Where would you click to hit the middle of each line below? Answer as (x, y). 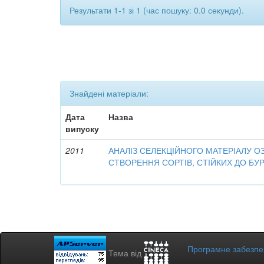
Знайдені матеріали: (109, 93)
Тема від (126, 253)
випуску (82, 128)
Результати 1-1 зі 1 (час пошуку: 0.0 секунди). (157, 10)
